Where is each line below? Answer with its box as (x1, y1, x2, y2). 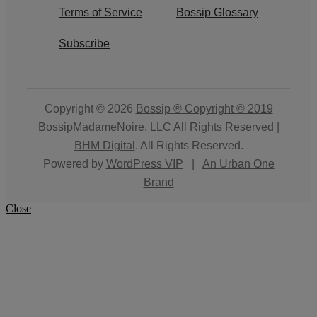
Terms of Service (59, 6, 142, 18)
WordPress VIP (105, 157, 183, 170)
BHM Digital (74, 139, 135, 151)
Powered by (42, 157, 106, 170)
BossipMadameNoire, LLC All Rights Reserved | (38, 120, 279, 133)
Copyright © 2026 (44, 102, 136, 115)
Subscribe (59, 37, 110, 50)
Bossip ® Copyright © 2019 (135, 102, 273, 115)
